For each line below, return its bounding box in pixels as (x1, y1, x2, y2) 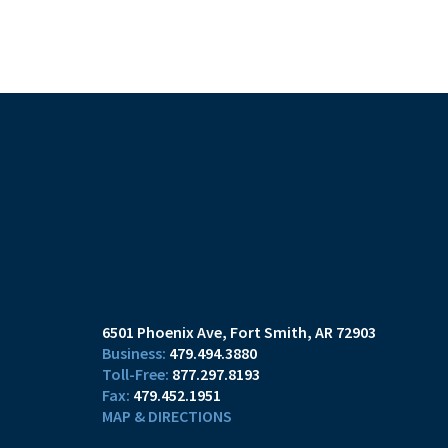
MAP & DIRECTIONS (102, 406, 232, 426)
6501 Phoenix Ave (102, 322, 222, 342)
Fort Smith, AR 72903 (230, 322, 376, 342)
